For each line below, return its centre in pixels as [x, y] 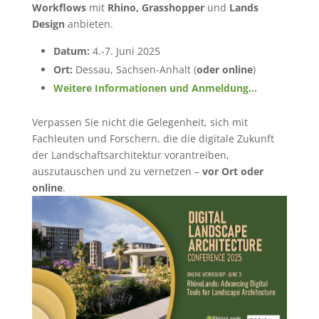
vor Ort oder [232, 171]
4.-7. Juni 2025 [125, 51]
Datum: [71, 51]
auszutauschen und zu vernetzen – [117, 171]
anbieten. [89, 24]
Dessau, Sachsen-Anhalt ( [134, 69]
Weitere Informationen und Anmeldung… [155, 88]
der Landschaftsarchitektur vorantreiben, [130, 155]
